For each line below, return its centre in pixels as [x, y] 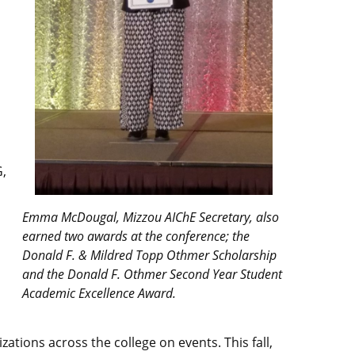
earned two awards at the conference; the [136, 237]
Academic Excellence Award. [99, 294]
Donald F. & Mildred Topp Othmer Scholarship [149, 256]
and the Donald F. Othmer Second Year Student [152, 275]
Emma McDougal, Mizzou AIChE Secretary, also [151, 218]
